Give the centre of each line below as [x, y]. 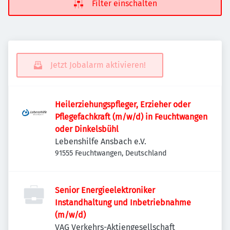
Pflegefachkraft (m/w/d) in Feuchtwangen [131, 117]
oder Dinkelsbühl [87, 129]
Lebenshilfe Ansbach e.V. [101, 141]
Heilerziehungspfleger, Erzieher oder [123, 104]
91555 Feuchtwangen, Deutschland [111, 153]
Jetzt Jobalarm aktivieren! [98, 65]
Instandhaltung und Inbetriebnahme [123, 203]
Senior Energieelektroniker [105, 190]
